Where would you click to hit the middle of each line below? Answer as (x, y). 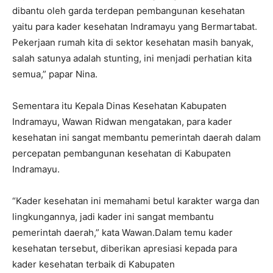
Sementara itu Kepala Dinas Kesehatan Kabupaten (119, 106)
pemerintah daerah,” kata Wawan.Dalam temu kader (122, 233)
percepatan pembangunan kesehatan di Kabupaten (122, 154)
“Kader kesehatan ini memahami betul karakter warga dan (136, 201)
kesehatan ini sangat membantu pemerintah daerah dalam (136, 138)
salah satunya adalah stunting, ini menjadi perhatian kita (132, 58)
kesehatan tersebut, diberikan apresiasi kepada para (125, 249)
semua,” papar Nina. (55, 74)
